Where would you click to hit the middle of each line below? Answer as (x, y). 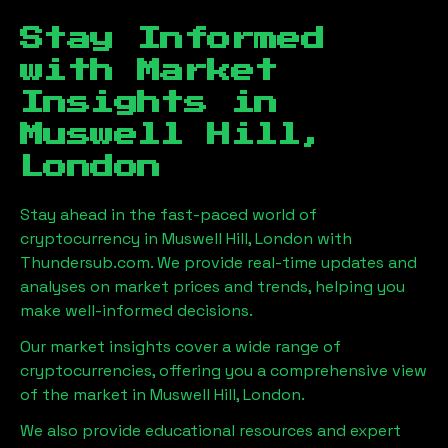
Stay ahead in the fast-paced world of (168, 214)
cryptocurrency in (91, 238)
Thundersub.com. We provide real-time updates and (218, 262)
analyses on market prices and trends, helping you (212, 286)
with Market (149, 70)
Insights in (149, 102)
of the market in (85, 394)
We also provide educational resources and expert (210, 430)
